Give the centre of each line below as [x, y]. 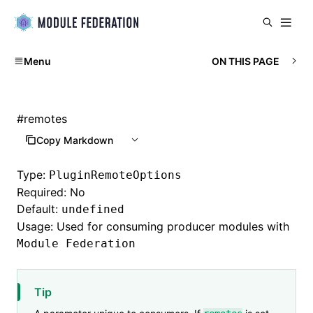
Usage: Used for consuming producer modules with [153, 226]
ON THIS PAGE [246, 61]
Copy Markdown [75, 140]
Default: [39, 209]
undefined [93, 209]
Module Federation [76, 243]
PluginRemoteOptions [115, 175]
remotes [45, 119]
